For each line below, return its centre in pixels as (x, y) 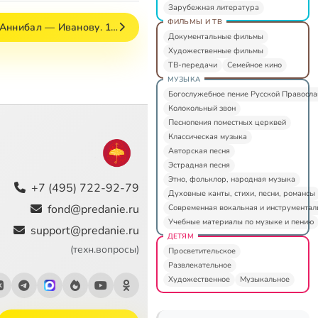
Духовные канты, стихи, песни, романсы (241, 193)
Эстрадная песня (199, 165)
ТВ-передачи (192, 65)
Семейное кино (254, 65)
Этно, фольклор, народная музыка (231, 179)
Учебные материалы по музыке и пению (241, 221)
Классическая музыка (207, 136)
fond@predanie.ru (93, 209)
